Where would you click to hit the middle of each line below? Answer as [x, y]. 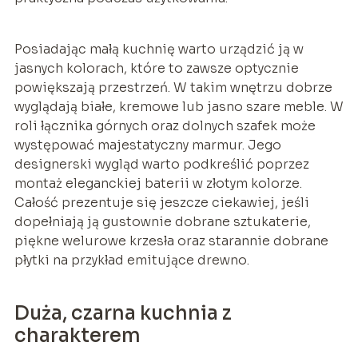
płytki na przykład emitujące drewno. [131, 260]
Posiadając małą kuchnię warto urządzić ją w [159, 49]
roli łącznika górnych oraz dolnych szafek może [165, 125]
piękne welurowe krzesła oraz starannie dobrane [171, 241]
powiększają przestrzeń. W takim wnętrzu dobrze [173, 87]
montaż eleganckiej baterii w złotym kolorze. [158, 183]
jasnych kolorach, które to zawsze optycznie [156, 68]
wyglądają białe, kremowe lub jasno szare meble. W [179, 106]
